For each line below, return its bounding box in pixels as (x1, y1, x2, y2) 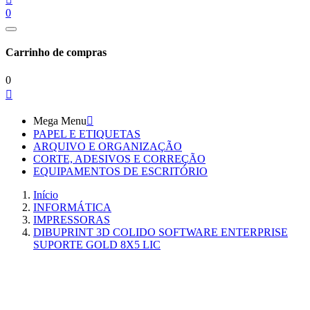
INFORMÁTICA (33, 201, 111, 213)
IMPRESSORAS (33, 213, 110, 226)
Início (33, 188, 58, 201)
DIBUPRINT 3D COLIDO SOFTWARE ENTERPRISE (33, 226, 288, 238)
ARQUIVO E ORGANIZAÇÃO (33, 140, 182, 152)
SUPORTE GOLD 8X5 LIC (33, 238, 161, 250)
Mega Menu (33, 114, 86, 127)
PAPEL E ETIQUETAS (33, 127, 140, 140)
